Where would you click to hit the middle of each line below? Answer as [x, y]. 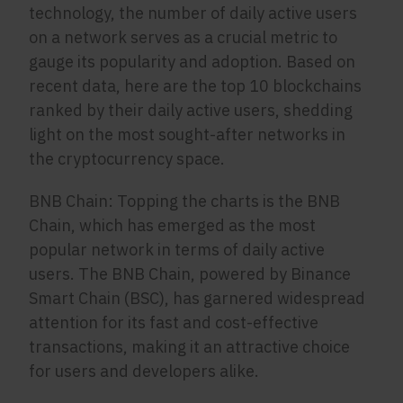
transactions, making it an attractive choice [190, 347]
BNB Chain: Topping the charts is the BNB [185, 201]
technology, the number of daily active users [193, 13]
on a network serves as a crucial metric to [184, 37]
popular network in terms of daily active [177, 250]
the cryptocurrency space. [127, 159]
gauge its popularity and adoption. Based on [193, 62]
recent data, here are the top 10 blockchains [196, 86]
